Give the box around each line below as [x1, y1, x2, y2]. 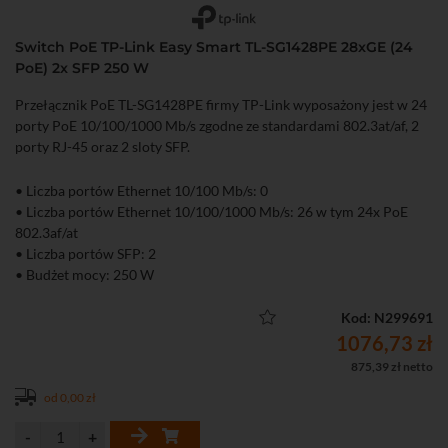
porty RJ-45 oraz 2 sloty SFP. [15, 137, 190, 155]
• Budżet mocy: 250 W [15, 265, 154, 283]
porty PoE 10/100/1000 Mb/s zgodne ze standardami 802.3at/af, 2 [15, 116, 419, 134]
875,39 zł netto [351, 358, 433, 374]
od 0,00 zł [44, 389, 96, 405]
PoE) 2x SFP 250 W [15, 58, 149, 77]
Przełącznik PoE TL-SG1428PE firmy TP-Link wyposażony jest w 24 [15, 95, 427, 113]
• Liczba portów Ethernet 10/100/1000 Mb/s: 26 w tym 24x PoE [15, 202, 408, 220]
